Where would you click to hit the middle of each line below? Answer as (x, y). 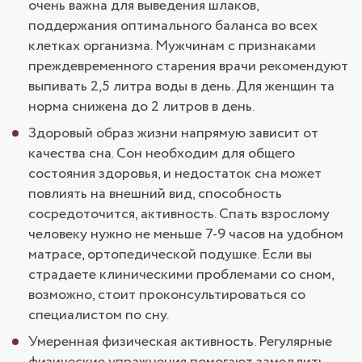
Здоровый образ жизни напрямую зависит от (173, 133)
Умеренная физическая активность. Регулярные (180, 341)
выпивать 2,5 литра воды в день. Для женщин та (181, 86)
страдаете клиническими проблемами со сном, (181, 274)
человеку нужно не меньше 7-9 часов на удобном (186, 234)
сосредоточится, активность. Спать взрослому (179, 214)
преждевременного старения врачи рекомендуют (188, 66)
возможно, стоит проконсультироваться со (167, 295)
